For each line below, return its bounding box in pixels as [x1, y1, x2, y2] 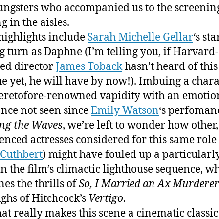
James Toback [56, 60, 122, 73]
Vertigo [88, 192, 123, 205]
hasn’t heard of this [122, 60, 218, 73]
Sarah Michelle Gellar [88, 30, 193, 44]
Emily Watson [91, 104, 159, 117]
